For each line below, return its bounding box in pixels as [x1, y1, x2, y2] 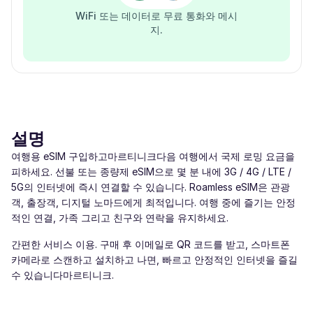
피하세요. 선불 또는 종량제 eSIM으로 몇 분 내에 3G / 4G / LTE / [11, 166, 291, 177]
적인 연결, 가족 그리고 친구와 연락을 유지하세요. [11, 212, 228, 224]
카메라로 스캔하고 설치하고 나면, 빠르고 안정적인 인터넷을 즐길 [11, 254, 298, 265]
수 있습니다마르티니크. [11, 269, 114, 281]
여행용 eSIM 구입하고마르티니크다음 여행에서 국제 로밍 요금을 [11, 150, 295, 162]
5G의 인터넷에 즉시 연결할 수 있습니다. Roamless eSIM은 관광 [11, 181, 290, 193]
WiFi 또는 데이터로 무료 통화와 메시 [75, 10, 238, 22]
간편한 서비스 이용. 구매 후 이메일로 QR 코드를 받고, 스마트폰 [11, 238, 290, 250]
